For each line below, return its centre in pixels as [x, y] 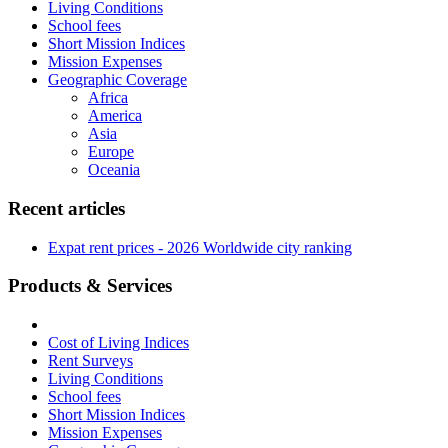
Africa [108, 98]
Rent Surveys [90, 361]
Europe [111, 152]
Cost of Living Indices [118, 343]
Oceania [114, 170]
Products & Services [90, 286]
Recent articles [66, 208]
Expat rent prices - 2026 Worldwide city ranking [200, 247]
